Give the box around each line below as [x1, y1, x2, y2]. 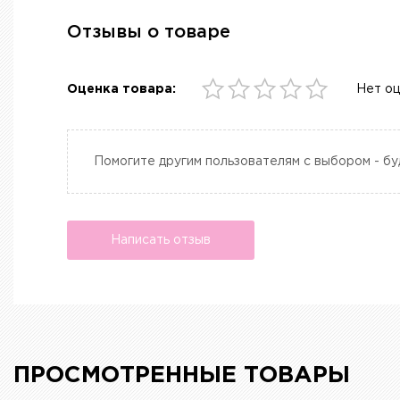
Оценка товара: [67, 84, 176, 96]
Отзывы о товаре [67, 24, 230, 41]
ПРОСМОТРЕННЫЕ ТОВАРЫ [13, 365, 350, 387]
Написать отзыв [111, 234, 211, 246]
